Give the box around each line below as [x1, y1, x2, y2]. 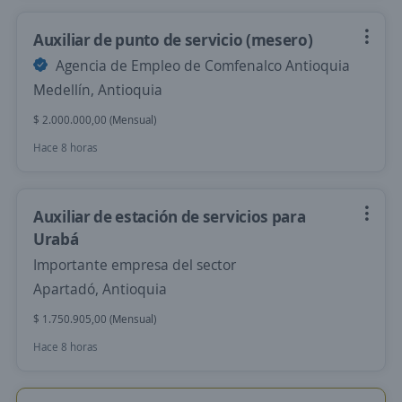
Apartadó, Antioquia [33, 279, 167, 299]
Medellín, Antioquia [33, 80, 162, 100]
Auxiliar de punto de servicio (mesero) [33, 29, 313, 50]
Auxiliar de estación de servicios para [33, 205, 306, 227]
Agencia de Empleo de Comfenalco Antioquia [52, 56, 350, 75]
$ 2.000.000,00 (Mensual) [33, 112, 156, 127]
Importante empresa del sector [33, 255, 236, 275]
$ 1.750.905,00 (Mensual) [33, 311, 156, 327]
